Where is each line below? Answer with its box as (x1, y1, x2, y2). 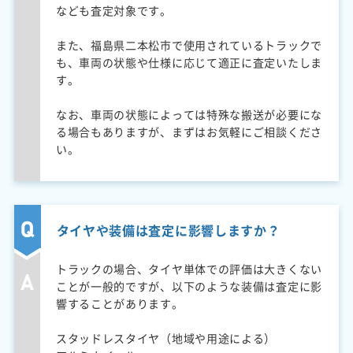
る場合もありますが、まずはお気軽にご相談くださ (55, 123, 322, 139)
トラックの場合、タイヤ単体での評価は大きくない (55, 260, 322, 277)
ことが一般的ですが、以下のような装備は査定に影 (55, 277, 322, 294)
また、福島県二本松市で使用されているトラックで (55, 36, 322, 53)
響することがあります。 (55, 295, 184, 311)
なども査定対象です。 (55, 2, 172, 18)
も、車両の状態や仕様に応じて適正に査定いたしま (55, 54, 322, 70)
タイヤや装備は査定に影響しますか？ (56, 220, 281, 240)
